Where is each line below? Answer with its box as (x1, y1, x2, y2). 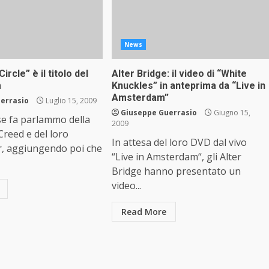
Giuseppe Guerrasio (120, 107, 197, 118)
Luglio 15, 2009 (44, 95, 97, 106)
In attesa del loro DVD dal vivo (111, 136, 247, 149)
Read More (121, 206, 166, 217)
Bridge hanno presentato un (111, 165, 241, 178)
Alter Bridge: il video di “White (111, 68, 247, 79)
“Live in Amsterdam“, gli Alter (111, 150, 241, 163)
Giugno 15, (211, 107, 250, 118)
